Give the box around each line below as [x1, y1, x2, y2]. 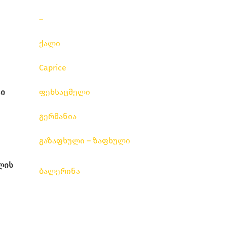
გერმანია [39, 111, 77, 122]
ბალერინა [39, 166, 80, 176]
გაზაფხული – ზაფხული [39, 136, 130, 146]
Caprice [39, 63, 66, 73]
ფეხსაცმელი [39, 87, 90, 97]
